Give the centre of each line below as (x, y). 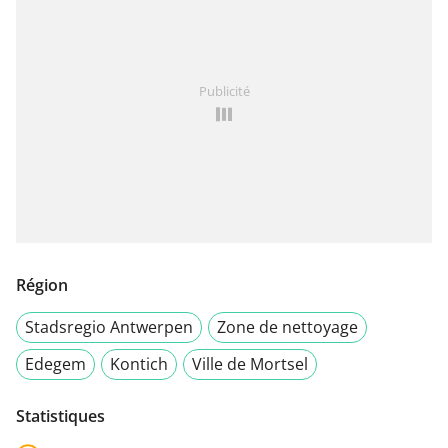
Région (42, 284)
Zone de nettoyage (287, 326)
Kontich (139, 363)
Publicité (224, 90)
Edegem (55, 363)
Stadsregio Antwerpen (109, 326)
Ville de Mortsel (250, 363)
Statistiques (60, 415)
